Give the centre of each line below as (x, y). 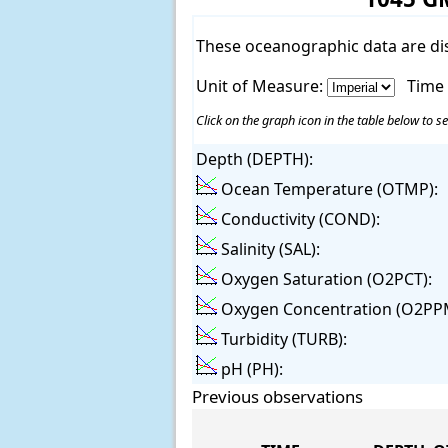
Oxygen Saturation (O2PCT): (324, 279)
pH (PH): (249, 369)
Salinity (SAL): (268, 249)
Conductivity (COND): (298, 219)
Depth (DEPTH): (254, 159)
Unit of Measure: (261, 86)
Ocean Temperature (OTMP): (327, 189)
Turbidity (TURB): (281, 339)
